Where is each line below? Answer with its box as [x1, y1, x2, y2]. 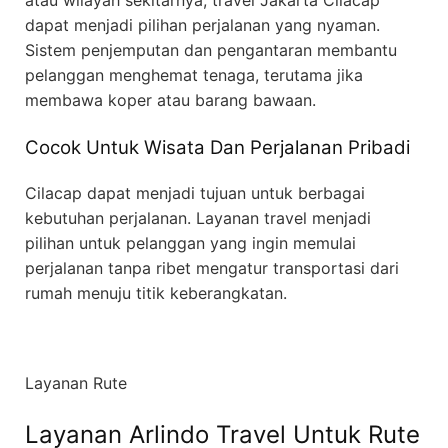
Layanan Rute [25, 372, 127, 393]
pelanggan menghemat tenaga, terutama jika [25, 65, 363, 86]
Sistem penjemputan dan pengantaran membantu [25, 40, 397, 61]
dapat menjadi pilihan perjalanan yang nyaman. [25, 15, 380, 36]
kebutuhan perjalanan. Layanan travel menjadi [25, 207, 371, 228]
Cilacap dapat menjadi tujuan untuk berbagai [25, 182, 365, 203]
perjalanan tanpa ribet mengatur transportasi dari [25, 257, 399, 278]
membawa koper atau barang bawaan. [25, 90, 316, 111]
